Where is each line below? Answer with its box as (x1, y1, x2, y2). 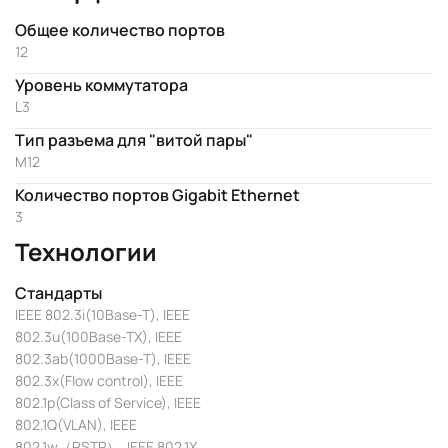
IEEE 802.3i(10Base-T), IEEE (15, 305, 190, 324)
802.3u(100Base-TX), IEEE (15, 327, 182, 346)
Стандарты (15, 282, 102, 304)
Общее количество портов (15, 19, 225, 41)
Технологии (15, 235, 157, 268)
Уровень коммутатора (15, 74, 188, 96)
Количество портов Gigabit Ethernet (15, 184, 300, 206)
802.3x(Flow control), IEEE (15, 371, 183, 390)
